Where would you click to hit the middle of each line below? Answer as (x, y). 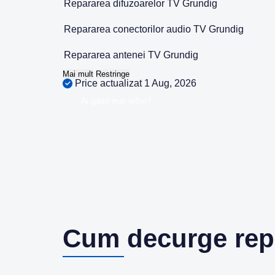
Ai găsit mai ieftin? (116, 101)
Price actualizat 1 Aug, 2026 (134, 83)
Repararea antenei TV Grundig (131, 55)
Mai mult (78, 74)
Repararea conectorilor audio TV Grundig (154, 29)
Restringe (113, 74)
